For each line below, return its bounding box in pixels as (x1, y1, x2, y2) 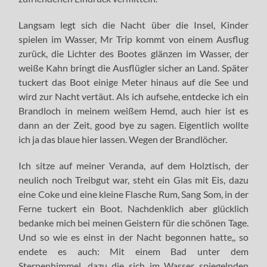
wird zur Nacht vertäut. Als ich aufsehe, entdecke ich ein (18, 90, 249, 102)
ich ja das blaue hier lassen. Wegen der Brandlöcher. (18, 133, 228, 145)
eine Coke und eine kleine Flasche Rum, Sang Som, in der (18, 188, 249, 200)
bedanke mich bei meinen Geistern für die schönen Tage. (18, 216, 249, 228)
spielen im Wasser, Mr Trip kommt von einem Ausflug (18, 33, 249, 45)
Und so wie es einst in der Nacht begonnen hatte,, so (18, 231, 249, 243)
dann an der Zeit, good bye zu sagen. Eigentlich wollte (18, 119, 249, 131)
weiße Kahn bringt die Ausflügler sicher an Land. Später (18, 61, 249, 73)
